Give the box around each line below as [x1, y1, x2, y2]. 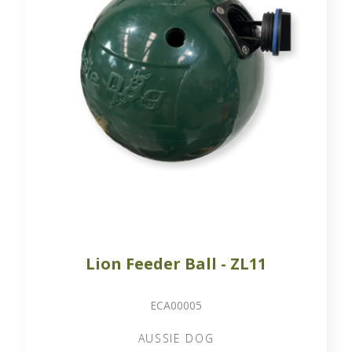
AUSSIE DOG [137, 330, 214, 346]
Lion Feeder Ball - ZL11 [86, 252, 266, 274]
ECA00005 [150, 297, 202, 313]
